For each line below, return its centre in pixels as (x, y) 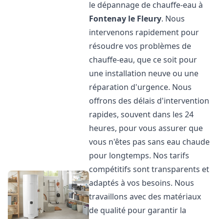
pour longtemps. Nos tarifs (139, 155)
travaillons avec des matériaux (145, 197)
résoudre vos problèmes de (140, 46)
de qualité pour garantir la (138, 210)
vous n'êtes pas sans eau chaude (150, 142)
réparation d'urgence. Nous (141, 87)
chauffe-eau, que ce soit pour (143, 60)
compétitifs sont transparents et (149, 169)
